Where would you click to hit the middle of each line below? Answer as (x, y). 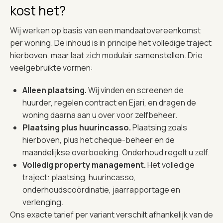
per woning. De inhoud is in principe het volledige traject (111, 43)
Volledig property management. (85, 165)
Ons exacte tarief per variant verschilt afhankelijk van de (111, 214)
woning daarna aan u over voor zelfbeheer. (100, 115)
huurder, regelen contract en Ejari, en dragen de (109, 102)
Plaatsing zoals (160, 127)
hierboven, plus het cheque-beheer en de (99, 140)
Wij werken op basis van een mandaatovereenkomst (105, 30)
